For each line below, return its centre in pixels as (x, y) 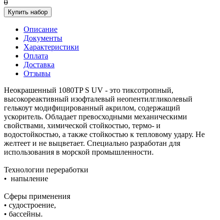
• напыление (26, 178)
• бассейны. (23, 214)
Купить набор (28, 12)
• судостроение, (30, 205)
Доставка (39, 64)
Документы (43, 38)
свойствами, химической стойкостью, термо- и (82, 125)
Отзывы (37, 73)
